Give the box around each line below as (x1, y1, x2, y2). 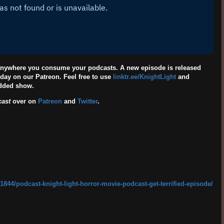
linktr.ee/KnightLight (112, 73, 176, 81)
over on (10, 97, 38, 105)
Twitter (77, 97, 97, 105)
